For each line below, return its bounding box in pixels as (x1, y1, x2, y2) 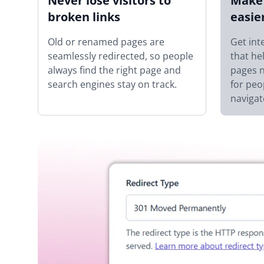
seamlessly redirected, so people (48, 49, 193, 63)
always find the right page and (48, 64, 181, 77)
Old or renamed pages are (48, 35, 164, 49)
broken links (48, 9, 120, 25)
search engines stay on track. (48, 78, 177, 91)
